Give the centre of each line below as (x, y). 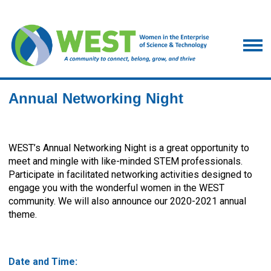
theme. (23, 214)
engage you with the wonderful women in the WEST (116, 188)
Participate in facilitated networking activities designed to (130, 174)
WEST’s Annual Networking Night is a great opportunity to (129, 148)
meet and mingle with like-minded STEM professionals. (126, 161)
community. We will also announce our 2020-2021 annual (127, 201)
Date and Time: (44, 261)
